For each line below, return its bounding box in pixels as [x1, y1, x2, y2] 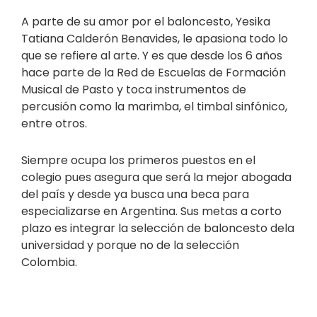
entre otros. [21, 115, 87, 132]
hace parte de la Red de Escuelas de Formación [21, 64, 286, 81]
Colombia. [21, 254, 77, 271]
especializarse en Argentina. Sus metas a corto [21, 203, 282, 220]
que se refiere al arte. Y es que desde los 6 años [21, 47, 282, 64]
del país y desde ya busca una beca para [21, 186, 249, 203]
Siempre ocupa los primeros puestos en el [21, 152, 255, 169]
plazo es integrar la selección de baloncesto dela [21, 220, 294, 237]
